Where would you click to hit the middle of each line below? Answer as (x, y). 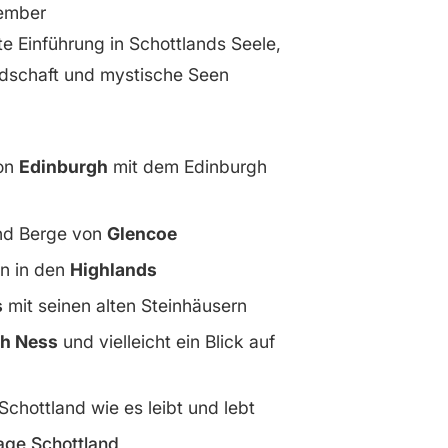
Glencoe (141, 234)
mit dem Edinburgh (187, 167)
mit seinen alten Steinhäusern (124, 305)
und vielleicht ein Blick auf (166, 341)
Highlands (113, 270)
